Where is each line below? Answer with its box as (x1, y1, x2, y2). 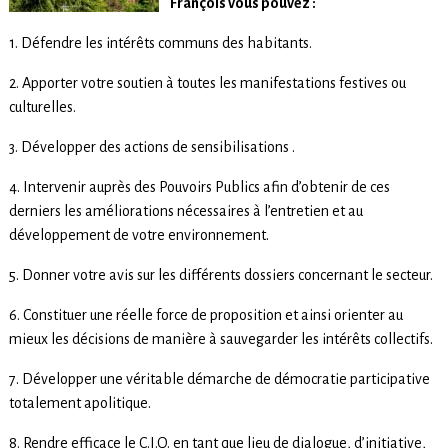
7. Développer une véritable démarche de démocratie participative (8, 371, 430, 388)
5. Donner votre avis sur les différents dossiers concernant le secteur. (8, 267, 433, 284)
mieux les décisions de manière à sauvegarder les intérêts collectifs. (8, 331, 433, 348)
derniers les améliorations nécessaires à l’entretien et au (8, 203, 363, 220)
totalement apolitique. (8, 395, 151, 412)
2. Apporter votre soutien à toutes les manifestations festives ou (8, 75, 406, 92)
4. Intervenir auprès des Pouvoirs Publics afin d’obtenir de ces (8, 179, 390, 196)
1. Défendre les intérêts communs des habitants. (8, 35, 312, 52)
